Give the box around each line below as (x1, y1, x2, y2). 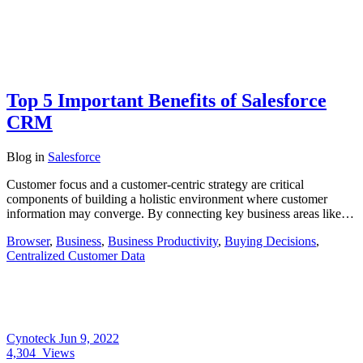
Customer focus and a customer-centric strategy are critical (6, 177, 304, 191)
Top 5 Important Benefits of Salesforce (6, 89, 327, 111)
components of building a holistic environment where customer (6, 191, 327, 206)
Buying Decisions (224, 233, 316, 248)
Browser (6, 233, 49, 248)
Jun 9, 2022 (59, 331, 119, 345)
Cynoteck (6, 331, 59, 345)
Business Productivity (108, 233, 218, 248)
